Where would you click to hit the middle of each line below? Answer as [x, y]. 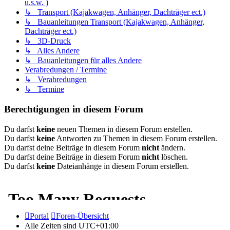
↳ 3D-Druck [48, 41]
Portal [39, 216]
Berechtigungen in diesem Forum [74, 109]
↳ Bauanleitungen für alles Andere [83, 61]
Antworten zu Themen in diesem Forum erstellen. [136, 138]
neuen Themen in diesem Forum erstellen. [124, 129]
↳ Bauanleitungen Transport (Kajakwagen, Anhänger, [114, 22]
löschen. [174, 157]
